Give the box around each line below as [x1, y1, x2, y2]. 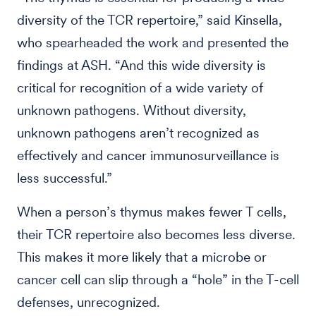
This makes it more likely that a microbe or [17, 249, 267, 265]
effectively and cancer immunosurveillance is [17, 147, 279, 164]
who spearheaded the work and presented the [17, 35, 288, 51]
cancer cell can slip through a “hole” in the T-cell [17, 272, 299, 288]
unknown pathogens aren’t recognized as [17, 125, 260, 141]
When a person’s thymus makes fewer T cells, [17, 204, 286, 220]
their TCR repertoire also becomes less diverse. [17, 226, 296, 243]
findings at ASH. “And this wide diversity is [17, 57, 266, 73]
